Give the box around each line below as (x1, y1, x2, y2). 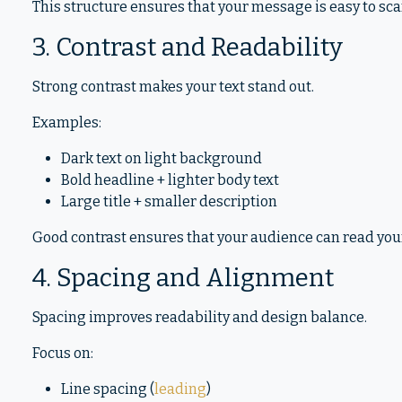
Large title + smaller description (61, 193, 277, 210)
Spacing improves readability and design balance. (32, 309, 367, 326)
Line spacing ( (61, 380, 154, 398)
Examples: (32, 114, 101, 131)
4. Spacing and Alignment (32, 263, 334, 293)
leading (154, 380, 206, 398)
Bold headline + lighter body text (61, 171, 279, 188)
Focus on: (32, 345, 93, 362)
